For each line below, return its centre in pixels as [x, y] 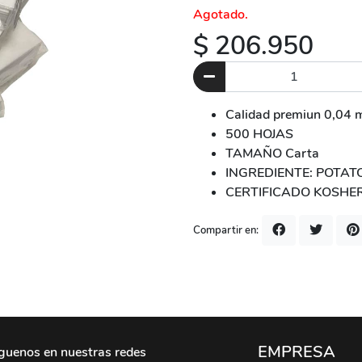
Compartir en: [226, 230]
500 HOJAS [259, 134]
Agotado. [221, 15]
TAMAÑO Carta [272, 154]
